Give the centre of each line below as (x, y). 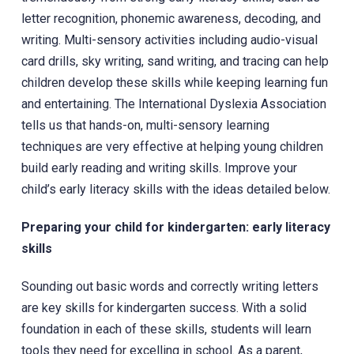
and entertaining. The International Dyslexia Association (173, 104)
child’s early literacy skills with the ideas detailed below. (175, 189)
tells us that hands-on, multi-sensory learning (145, 125)
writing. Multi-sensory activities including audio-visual (169, 40)
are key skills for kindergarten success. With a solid (164, 307)
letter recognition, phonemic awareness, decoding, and (171, 18)
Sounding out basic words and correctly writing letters (169, 286)
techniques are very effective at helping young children (172, 146)
